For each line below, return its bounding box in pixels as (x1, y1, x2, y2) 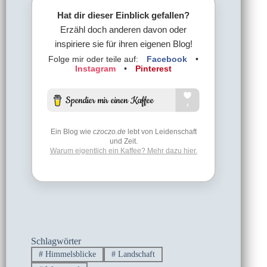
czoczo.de (92, 127, 126, 136)
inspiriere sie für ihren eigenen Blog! (54, 38, 193, 49)
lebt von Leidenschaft (125, 127, 197, 136)
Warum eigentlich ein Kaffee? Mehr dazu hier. (49, 146, 197, 155)
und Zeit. (109, 136, 138, 145)
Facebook (147, 54, 188, 64)
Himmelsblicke (42, 249, 96, 259)
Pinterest (135, 63, 172, 73)
